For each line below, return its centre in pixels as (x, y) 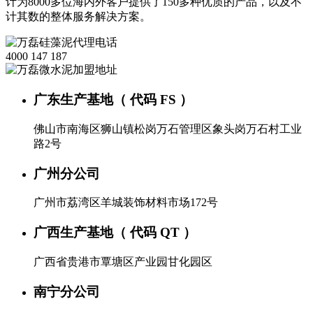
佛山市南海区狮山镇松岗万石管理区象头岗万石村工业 (168, 129)
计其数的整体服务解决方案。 (78, 17)
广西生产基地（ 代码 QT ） (115, 233)
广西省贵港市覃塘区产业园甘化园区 (123, 261)
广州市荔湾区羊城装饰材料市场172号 (126, 203)
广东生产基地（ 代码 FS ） (113, 100)
